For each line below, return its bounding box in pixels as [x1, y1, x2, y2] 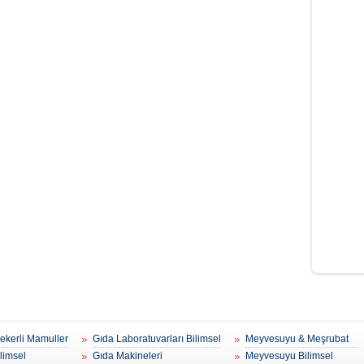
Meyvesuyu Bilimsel [245, 350, 333, 362]
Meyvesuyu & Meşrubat [245, 333, 349, 345]
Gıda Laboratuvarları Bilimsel [93, 333, 221, 345]
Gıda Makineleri [93, 350, 162, 362]
